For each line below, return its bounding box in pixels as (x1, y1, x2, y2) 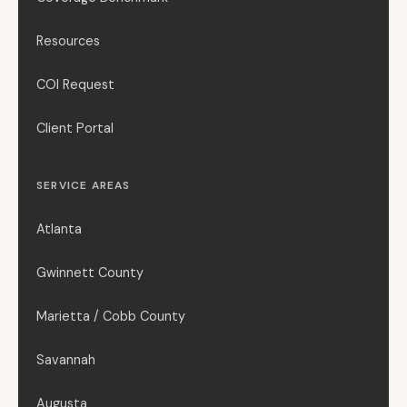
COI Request (36, 75, 114, 93)
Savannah (36, 351, 95, 368)
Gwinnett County (36, 263, 144, 281)
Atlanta (36, 220, 82, 237)
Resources (36, 32, 100, 49)
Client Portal (36, 119, 114, 136)
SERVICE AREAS (36, 178, 131, 193)
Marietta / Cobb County (36, 307, 185, 324)
